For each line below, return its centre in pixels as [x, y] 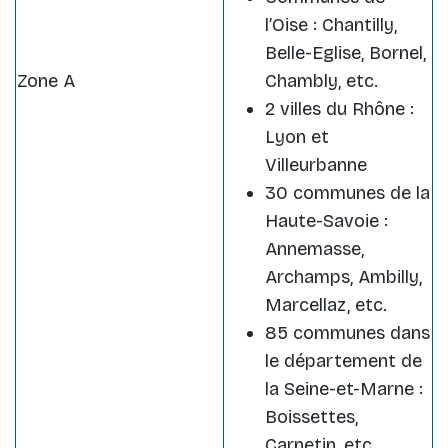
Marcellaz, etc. [326, 305]
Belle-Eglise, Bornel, [345, 53]
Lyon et [297, 137]
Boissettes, [311, 417]
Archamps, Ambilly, [343, 277]
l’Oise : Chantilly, [331, 25]
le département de [343, 361]
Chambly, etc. [321, 81]
